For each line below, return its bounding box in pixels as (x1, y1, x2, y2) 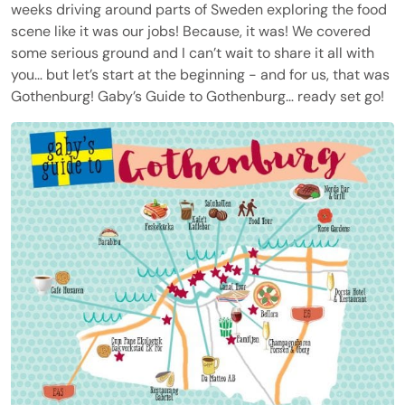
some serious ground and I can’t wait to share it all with (11, 42, 374, 62)
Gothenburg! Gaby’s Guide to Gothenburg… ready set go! (11, 86, 384, 106)
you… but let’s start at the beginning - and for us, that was (11, 64, 390, 84)
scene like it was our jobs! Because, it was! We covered (11, 21, 371, 41)
